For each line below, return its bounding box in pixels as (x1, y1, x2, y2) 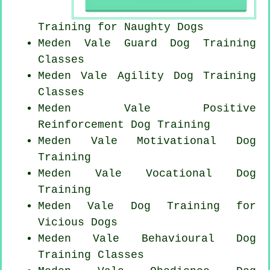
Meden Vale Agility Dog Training (38, 69, 256, 82)
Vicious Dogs (38, 216, 118, 228)
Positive (203, 102, 256, 115)
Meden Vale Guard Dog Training (38, 37, 256, 49)
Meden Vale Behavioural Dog (38, 232, 256, 245)
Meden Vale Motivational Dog (38, 134, 256, 147)
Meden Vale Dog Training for (38, 199, 256, 212)
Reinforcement (38, 118, 124, 131)
